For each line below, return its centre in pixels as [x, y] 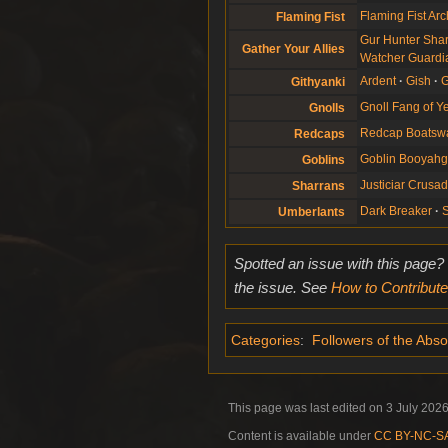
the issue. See [282, 288]
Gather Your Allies [293, 49]
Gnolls [326, 108]
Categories [265, 340]
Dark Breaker [396, 210]
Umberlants [311, 212]
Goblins [323, 160]
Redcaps [319, 134]
